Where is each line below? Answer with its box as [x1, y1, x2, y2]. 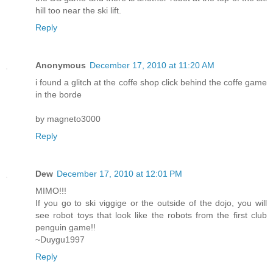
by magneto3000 [35, 113, 101, 124]
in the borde [35, 89, 82, 99]
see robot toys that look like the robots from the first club [35, 210, 267, 220]
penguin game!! [35, 222, 96, 232]
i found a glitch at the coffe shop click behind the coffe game [35, 77, 267, 87]
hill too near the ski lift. [35, 5, 121, 15]
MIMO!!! [35, 185, 66, 196]
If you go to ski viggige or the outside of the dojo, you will [35, 197, 267, 208]
